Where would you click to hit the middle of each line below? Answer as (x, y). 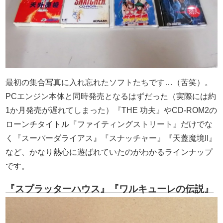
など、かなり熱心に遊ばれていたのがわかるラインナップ (109, 152)
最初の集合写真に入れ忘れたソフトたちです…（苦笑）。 (109, 83)
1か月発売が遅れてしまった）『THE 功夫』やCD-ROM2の (111, 111)
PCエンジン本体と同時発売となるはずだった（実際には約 (111, 97)
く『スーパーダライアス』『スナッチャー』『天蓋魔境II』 (111, 138)
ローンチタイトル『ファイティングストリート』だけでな (109, 124)
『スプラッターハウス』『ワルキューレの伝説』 (110, 189)
